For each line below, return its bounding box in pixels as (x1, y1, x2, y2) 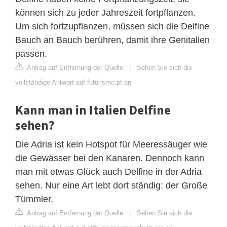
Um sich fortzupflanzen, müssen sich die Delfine (15, 21, 209, 31)
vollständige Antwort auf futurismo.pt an (15, 78, 131, 86)
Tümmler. (15, 194, 53, 204)
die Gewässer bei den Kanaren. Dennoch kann (15, 153, 204, 163)
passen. (15, 48, 47, 59)
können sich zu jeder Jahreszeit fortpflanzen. (15, 7, 196, 18)
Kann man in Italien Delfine (15, 101, 171, 118)
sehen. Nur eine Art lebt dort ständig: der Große (15, 180, 207, 191)
